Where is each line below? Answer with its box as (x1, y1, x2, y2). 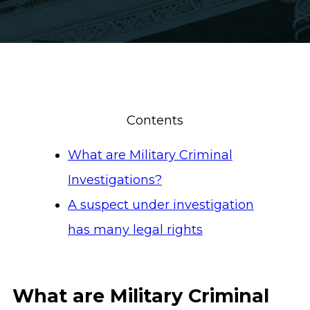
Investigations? (67, 172, 162, 188)
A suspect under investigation (67, 197, 254, 212)
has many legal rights (67, 222, 203, 237)
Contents (127, 113, 183, 128)
